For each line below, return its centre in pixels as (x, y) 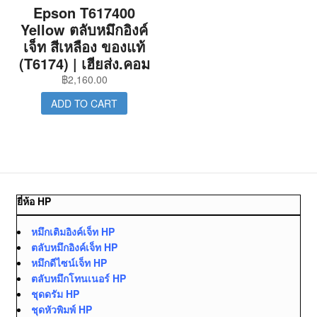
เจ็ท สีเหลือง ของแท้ (85, 47)
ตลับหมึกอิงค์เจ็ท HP (74, 247)
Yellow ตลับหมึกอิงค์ (85, 30)
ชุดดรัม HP (55, 293)
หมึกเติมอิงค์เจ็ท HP (73, 231)
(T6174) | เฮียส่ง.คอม (84, 64)
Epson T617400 (85, 13)
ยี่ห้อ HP (34, 201)
